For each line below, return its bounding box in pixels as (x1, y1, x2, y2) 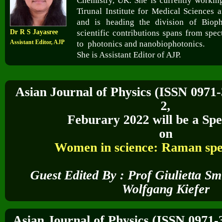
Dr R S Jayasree (10, 28, 58, 36)
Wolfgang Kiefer (121, 182, 210, 197)
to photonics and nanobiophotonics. (77, 39, 205, 49)
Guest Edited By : (30, 168, 128, 183)
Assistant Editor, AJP (10, 39, 64, 46)
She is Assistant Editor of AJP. (77, 50, 181, 60)
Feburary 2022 (67, 112, 149, 127)
